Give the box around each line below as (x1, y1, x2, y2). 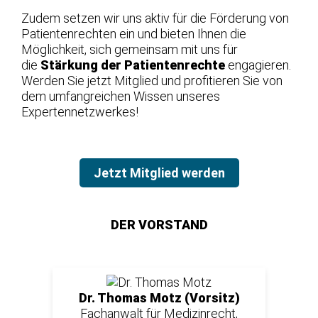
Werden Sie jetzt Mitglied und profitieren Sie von (21, 72, 283, 88)
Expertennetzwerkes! (21, 104, 138, 119)
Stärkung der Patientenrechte (40, 57, 225, 72)
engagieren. (225, 57, 291, 72)
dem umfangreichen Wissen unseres (21, 88, 220, 104)
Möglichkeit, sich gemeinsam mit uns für (21, 41, 238, 57)
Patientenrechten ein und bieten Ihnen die (21, 26, 246, 41)
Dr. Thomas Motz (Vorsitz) (78, 290, 240, 305)
